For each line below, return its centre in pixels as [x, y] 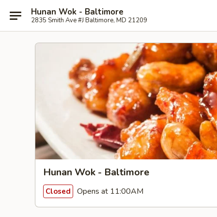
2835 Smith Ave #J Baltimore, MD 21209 [89, 20]
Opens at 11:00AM [109, 191]
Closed [58, 191]
